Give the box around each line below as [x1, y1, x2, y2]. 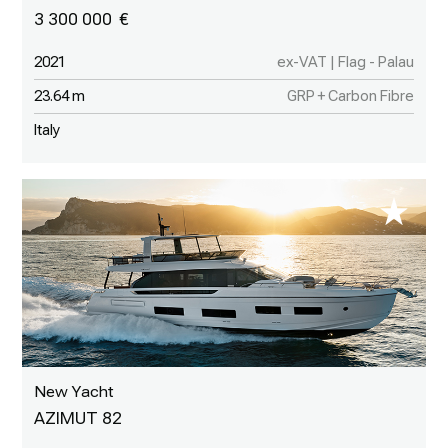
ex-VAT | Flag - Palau [276, 53, 414, 70]
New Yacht [34, 382, 114, 401]
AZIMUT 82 [34, 408, 123, 428]
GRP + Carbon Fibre [286, 87, 414, 104]
